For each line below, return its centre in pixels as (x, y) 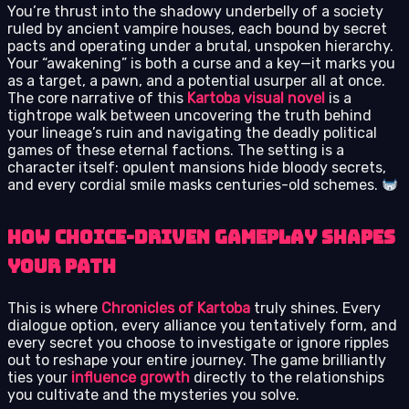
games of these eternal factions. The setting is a (176, 150)
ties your (39, 377)
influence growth (131, 377)
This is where (54, 308)
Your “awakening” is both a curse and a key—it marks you (201, 63)
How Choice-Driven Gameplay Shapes (201, 237)
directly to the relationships (287, 377)
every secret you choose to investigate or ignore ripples (198, 342)
